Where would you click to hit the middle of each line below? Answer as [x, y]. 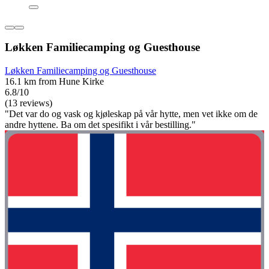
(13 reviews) [29, 103]
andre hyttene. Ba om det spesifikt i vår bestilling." [100, 124]
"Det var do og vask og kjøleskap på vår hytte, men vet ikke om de [131, 113]
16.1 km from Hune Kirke [54, 81]
